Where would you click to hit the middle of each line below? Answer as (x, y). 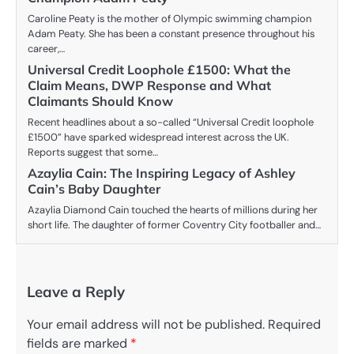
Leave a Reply (76, 292)
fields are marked (79, 344)
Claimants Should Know (100, 102)
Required (294, 325)
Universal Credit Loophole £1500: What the (159, 70)
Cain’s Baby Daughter (94, 189)
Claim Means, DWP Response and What (149, 86)
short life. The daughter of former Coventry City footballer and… (174, 225)
